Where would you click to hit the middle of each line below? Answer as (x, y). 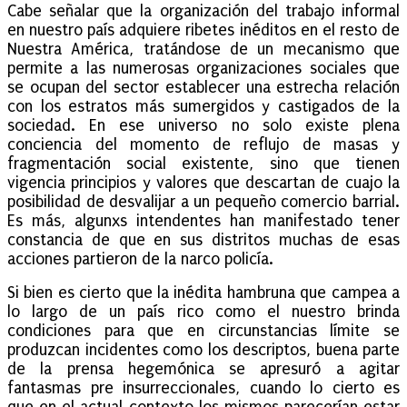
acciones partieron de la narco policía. (140, 259)
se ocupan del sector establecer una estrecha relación (203, 87)
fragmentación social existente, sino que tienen (203, 164)
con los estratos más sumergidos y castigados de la (203, 106)
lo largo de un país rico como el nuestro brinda (203, 312)
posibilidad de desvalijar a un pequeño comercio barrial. (203, 202)
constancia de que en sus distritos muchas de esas (203, 240)
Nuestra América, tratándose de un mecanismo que (203, 49)
